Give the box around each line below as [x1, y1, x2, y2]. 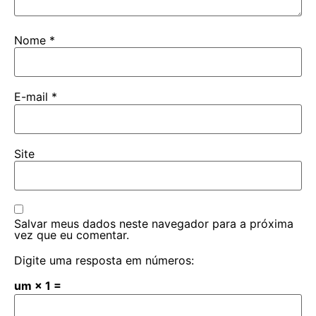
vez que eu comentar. [14, 227, 129, 242]
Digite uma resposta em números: [14, 253, 194, 267]
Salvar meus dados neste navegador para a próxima [14, 216, 293, 231]
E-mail [14, 90, 51, 104]
